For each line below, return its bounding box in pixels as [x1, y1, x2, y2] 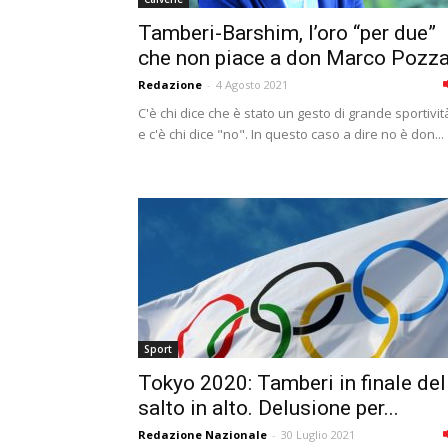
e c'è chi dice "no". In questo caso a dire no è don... [138, 125, 444, 143]
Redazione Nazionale [138, 427, 267, 442]
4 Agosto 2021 [216, 77, 288, 92]
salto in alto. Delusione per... [138, 396, 399, 420]
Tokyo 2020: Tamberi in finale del [138, 371, 446, 395]
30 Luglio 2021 [281, 427, 355, 442]
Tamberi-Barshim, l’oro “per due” [138, 21, 436, 45]
